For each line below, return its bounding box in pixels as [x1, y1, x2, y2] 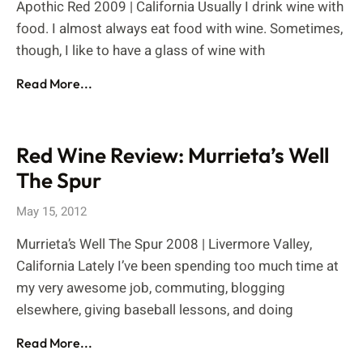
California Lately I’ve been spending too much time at [16, 256, 339, 276]
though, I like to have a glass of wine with [16, 41, 265, 61]
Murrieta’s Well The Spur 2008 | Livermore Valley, [16, 234, 312, 254]
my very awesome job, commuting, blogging [16, 278, 285, 298]
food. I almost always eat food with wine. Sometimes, [16, 19, 343, 39]
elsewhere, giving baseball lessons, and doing [16, 300, 293, 320]
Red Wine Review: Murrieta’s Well [16, 142, 329, 169]
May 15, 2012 [16, 203, 87, 220]
